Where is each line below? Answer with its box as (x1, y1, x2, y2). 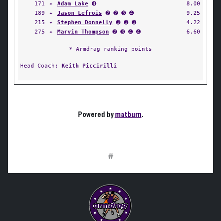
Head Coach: (20, 62, 62, 69)
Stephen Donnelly (57, 19, 112, 26)
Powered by (77, 110, 115, 118)
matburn (114, 110, 142, 118)
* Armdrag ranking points (69, 45, 152, 52)
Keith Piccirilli (62, 62, 117, 69)
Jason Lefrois (57, 9, 102, 16)
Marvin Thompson (57, 28, 109, 35)
